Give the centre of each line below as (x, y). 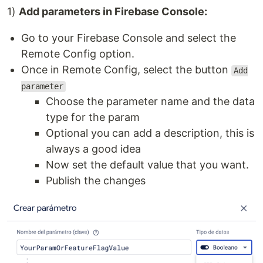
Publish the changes (96, 181)
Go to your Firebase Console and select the (129, 38)
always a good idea (93, 149)
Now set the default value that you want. (147, 165)
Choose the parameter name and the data (150, 102)
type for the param (93, 117)
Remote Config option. (78, 54)
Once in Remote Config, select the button (126, 70)
